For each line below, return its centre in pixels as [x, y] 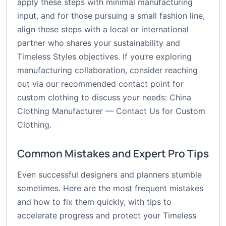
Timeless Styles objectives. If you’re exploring [104, 57]
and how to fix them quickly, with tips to [94, 202]
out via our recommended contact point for [100, 84]
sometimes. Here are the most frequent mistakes [110, 188]
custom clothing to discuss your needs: [93, 98]
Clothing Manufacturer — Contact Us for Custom [111, 111]
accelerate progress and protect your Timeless [107, 216]
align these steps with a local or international [103, 30]
